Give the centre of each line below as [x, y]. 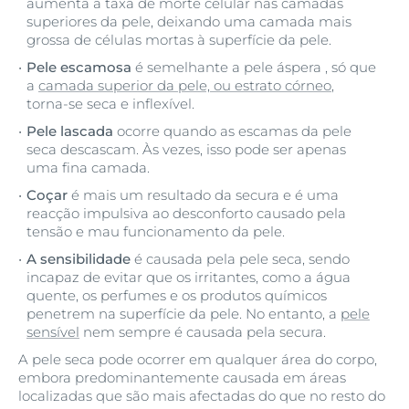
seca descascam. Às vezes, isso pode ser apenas [186, 149]
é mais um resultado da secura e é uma [205, 195]
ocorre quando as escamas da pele [232, 131]
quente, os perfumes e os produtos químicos [177, 295]
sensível [53, 332]
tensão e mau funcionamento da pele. [156, 231]
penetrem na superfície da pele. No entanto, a [184, 314]
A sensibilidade [79, 259]
